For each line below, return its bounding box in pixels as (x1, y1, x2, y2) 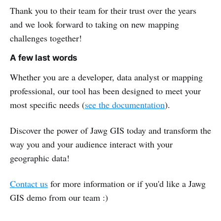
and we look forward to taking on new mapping (10, 18, 179, 30)
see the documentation (85, 98, 165, 110)
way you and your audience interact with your (10, 138, 173, 150)
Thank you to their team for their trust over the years (10, 4, 196, 16)
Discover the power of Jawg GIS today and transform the (10, 124, 211, 136)
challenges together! (10, 32, 82, 44)
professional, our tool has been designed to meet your (10, 84, 201, 97)
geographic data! (10, 151, 70, 164)
